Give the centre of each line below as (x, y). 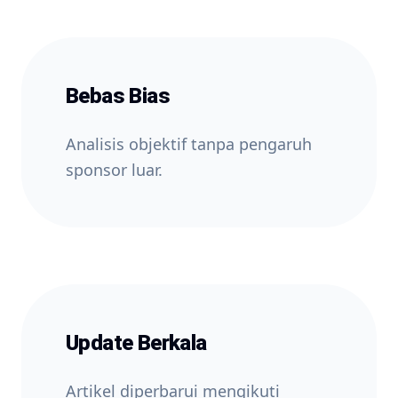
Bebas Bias (118, 96)
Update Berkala (136, 343)
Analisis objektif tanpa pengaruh (189, 144)
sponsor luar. (114, 170)
